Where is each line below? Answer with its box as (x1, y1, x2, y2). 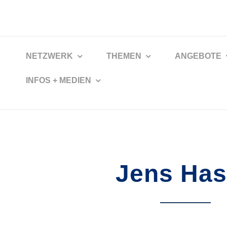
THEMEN (106, 52, 141, 60)
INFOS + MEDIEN (25, 76, 91, 85)
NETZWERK (25, 52, 73, 60)
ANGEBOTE (174, 52, 221, 60)
